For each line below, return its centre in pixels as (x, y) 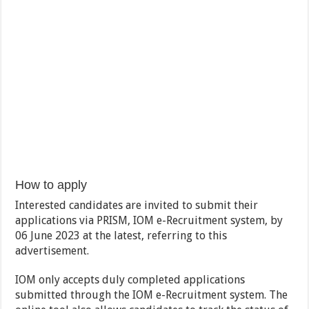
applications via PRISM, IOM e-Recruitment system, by (149, 221)
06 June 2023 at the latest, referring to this (121, 236)
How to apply (51, 185)
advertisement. (52, 251)
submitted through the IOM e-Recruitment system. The (152, 295)
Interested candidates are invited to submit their (137, 206)
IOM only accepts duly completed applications (130, 280)
